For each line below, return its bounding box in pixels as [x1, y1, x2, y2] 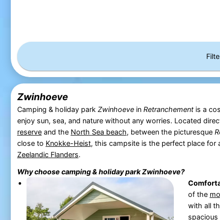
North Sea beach [70, 127, 127, 136]
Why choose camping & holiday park [17, 167, 142, 176]
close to [17, 138, 46, 147]
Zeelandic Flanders [17, 150, 79, 159]
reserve [17, 127, 42, 136]
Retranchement [143, 105, 193, 113]
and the [41, 127, 71, 136]
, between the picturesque [126, 127, 215, 136]
